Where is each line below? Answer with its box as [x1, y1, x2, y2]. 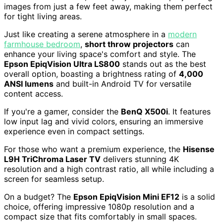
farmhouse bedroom [4, 39, 80, 50]
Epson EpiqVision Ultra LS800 [4, 59, 120, 69]
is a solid [179, 192, 215, 202]
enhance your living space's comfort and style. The [4, 49, 196, 59]
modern [168, 29, 197, 40]
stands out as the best [120, 59, 206, 69]
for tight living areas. [4, 11, 82, 22]
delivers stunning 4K [101, 154, 179, 165]
